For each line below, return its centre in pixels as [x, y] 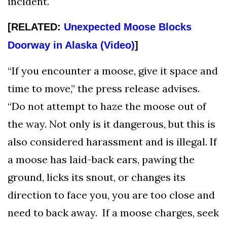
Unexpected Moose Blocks [128, 27]
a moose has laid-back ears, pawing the [101, 159]
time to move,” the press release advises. [104, 88]
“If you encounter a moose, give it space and [113, 70]
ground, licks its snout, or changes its [97, 177]
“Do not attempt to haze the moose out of [107, 106]
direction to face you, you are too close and [111, 195]
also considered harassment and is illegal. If [112, 141]
